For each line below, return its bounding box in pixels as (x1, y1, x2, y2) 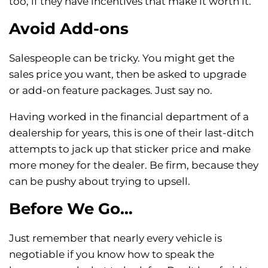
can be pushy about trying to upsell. (9, 175, 190, 188)
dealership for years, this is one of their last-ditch (9, 127, 254, 139)
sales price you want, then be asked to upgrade (9, 68, 246, 81)
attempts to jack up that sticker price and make (9, 143, 251, 156)
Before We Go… (9, 199, 133, 219)
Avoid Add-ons (9, 19, 129, 39)
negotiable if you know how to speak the (9, 248, 214, 261)
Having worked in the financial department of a (9, 111, 249, 123)
